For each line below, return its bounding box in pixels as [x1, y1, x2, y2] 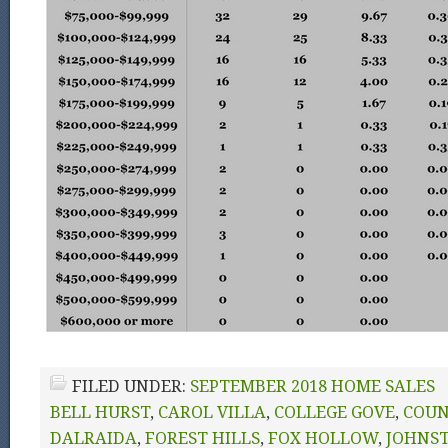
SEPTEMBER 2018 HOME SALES [190, 377, 435, 396]
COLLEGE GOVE [274, 403, 395, 422]
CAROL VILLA [158, 403, 266, 422]
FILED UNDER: [72, 377, 190, 396]
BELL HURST [50, 403, 150, 422]
